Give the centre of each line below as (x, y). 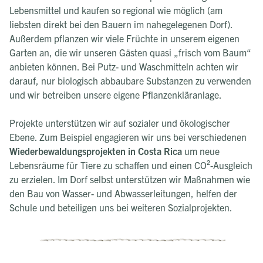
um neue (201, 151)
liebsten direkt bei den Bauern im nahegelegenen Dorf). (121, 24)
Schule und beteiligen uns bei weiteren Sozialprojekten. (121, 207)
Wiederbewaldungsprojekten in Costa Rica (96, 151)
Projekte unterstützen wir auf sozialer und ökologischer (120, 122)
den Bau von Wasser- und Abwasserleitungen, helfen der (123, 193)
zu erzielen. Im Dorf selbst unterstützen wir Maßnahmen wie (130, 179)
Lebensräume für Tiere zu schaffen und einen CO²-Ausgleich (131, 165)
